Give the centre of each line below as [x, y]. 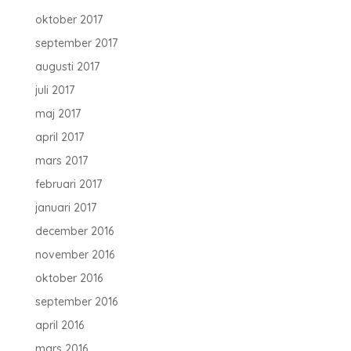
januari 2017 [65, 208]
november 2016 [74, 255]
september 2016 [76, 302]
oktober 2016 [69, 278]
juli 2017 [54, 90]
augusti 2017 [67, 67]
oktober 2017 [69, 20]
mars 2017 [61, 161]
